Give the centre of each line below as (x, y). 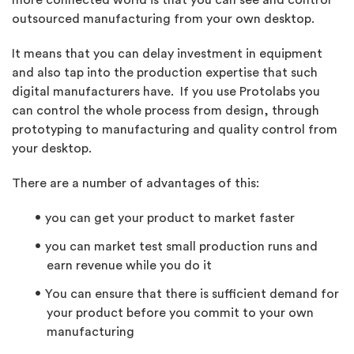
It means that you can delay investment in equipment (167, 54)
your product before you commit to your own (180, 313)
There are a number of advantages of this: (136, 183)
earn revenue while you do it (129, 265)
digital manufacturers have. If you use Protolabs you (166, 92)
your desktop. (53, 149)
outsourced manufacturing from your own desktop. (163, 19)
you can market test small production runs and (181, 247)
